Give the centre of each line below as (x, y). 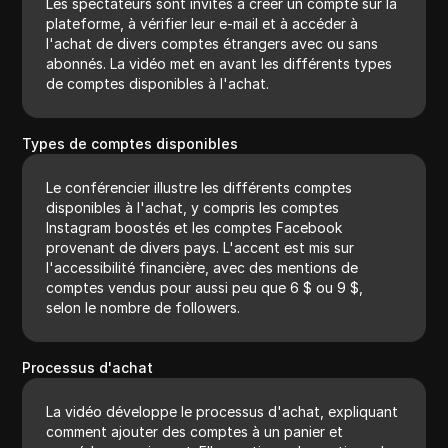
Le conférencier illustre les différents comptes (199, 187)
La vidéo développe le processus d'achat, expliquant (222, 411)
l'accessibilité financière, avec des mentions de (202, 267)
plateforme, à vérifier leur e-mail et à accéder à (202, 23)
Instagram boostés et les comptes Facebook (194, 227)
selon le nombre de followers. (143, 307)
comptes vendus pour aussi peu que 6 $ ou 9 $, (205, 287)
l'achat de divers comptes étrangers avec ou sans (212, 43)
